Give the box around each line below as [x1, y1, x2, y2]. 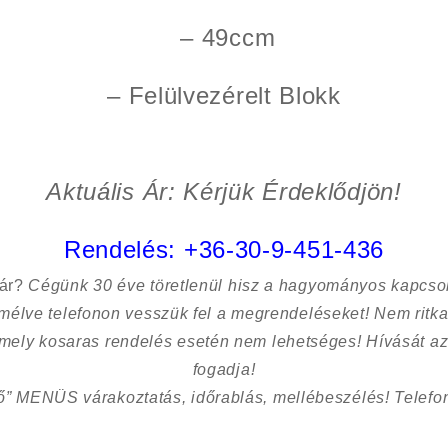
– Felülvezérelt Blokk [107, 81, 341, 109]
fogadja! [192, 360, 256, 378]
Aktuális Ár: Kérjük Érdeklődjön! [46, 177, 402, 205]
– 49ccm [172, 23, 276, 51]
